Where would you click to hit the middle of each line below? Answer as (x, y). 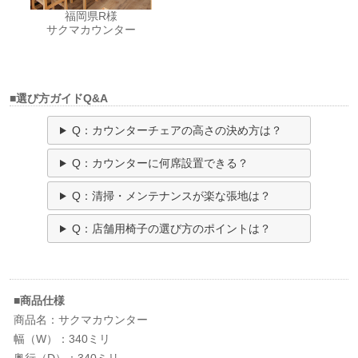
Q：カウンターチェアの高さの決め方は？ (177, 131)
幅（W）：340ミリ (62, 339)
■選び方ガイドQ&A (59, 99)
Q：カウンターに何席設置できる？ (160, 163)
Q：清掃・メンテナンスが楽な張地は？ (171, 196)
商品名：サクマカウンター (81, 320)
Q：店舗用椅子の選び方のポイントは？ (171, 229)
